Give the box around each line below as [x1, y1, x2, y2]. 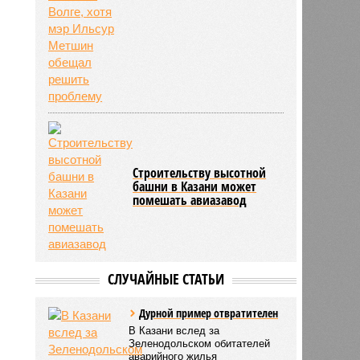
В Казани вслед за [129, 324, 220, 337]
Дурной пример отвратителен [139, 305, 279, 321]
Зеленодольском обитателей [129, 337, 271, 350]
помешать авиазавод [133, 190, 247, 209]
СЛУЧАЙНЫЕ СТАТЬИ [107, 268, 224, 288]
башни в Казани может [133, 177, 257, 195]
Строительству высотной [133, 163, 267, 182]
